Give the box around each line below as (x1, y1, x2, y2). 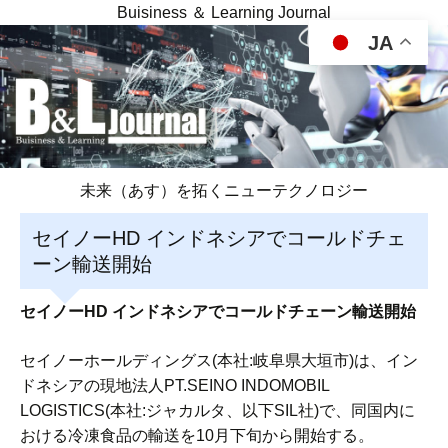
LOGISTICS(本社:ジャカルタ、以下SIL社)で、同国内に (20, 402, 415, 420)
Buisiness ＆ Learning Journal (117, 4, 331, 21)
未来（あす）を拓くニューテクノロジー (80, 182, 368, 200)
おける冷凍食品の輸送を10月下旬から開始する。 (20, 427, 374, 445)
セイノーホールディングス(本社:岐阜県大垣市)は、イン (20, 352, 418, 370)
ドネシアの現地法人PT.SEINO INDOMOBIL (20, 377, 329, 395)
